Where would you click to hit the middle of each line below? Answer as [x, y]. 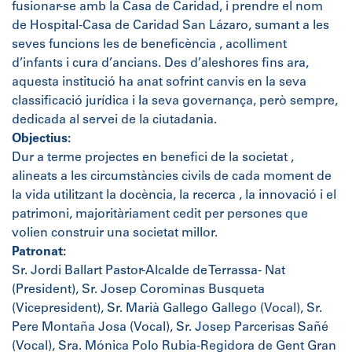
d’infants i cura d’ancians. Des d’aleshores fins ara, [160, 64]
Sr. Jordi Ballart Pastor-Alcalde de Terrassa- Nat [148, 271]
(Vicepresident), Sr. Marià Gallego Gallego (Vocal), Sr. [167, 309]
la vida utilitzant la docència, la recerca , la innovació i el [174, 196]
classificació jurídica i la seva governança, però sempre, [175, 101]
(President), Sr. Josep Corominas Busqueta [138, 290]
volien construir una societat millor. [115, 233]
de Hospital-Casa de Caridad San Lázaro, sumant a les [170, 26]
